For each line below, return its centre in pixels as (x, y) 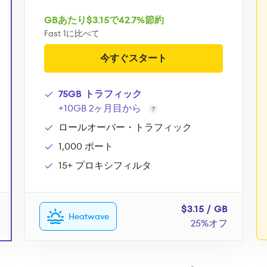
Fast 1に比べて (72, 34)
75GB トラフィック (100, 94)
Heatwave (89, 217)
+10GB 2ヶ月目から (100, 108)
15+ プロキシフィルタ (105, 166)
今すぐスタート (133, 58)
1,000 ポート (86, 147)
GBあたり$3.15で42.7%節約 (104, 20)
